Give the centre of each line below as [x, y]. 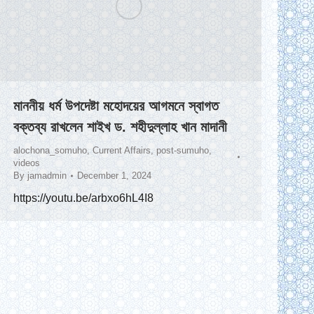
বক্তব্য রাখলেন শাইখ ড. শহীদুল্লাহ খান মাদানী [120, 127]
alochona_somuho [50, 151]
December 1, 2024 [114, 176]
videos [27, 163]
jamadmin [47, 176]
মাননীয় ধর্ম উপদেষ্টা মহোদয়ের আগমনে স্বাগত [116, 106]
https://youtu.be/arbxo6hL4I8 [83, 198]
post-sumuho [183, 151]
